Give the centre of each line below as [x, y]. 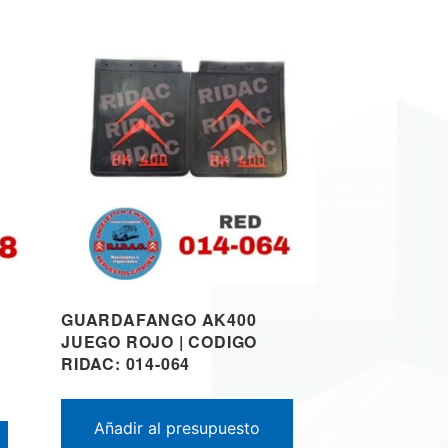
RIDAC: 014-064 [126, 363]
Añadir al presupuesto [177, 427]
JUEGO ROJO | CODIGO [159, 341]
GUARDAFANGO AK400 [159, 319]
